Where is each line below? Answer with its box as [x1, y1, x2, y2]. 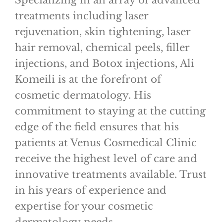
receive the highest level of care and [14, 153, 197, 165]
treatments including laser [14, 10, 148, 22]
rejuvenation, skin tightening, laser [14, 26, 190, 38]
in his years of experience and [14, 184, 166, 197]
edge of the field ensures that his [14, 121, 179, 133]
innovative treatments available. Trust [14, 168, 207, 181]
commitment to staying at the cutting [14, 105, 206, 117]
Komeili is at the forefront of [14, 73, 161, 86]
